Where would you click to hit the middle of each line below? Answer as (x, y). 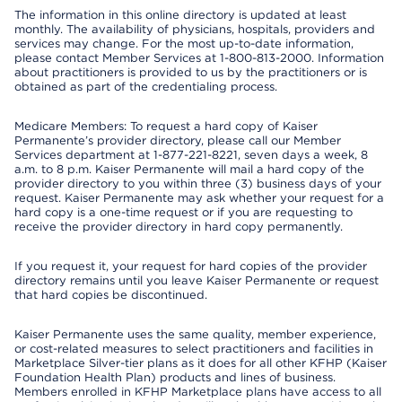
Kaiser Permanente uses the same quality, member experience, (195, 334)
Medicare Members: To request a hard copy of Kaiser (166, 126)
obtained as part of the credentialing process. (146, 87)
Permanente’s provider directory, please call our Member (178, 140)
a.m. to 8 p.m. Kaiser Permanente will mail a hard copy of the (189, 169)
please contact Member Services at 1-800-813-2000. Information (199, 58)
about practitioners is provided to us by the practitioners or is (191, 72)
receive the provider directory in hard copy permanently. (179, 227)
